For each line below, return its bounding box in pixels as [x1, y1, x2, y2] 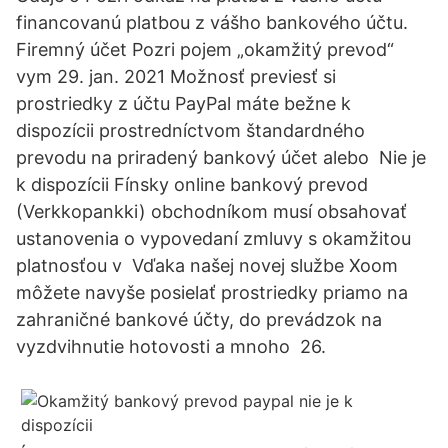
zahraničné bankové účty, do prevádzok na [16, 309, 382, 330]
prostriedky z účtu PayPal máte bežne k [16, 93, 351, 114]
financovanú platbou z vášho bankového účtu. [16, 12, 408, 33]
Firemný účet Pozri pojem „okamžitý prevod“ [16, 39, 394, 60]
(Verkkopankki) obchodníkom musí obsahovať [16, 201, 407, 222]
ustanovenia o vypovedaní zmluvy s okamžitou [16, 228, 411, 249]
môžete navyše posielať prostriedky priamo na [16, 282, 408, 303]
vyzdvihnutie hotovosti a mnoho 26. [16, 336, 326, 357]
